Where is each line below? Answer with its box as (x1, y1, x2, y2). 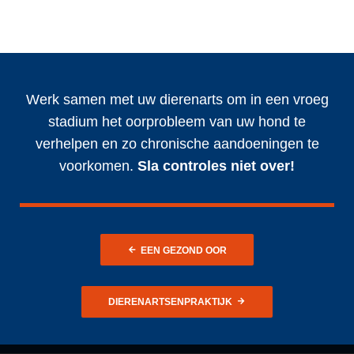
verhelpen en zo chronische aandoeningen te (35, 135, 319, 152)
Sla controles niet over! (137, 157, 295, 174)
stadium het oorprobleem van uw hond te (48, 113, 306, 130)
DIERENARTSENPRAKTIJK (107, 296, 232, 307)
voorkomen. (59, 157, 137, 174)
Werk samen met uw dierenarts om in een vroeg (25, 91, 329, 107)
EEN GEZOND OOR (141, 244, 228, 256)
